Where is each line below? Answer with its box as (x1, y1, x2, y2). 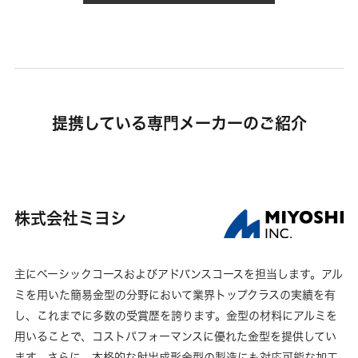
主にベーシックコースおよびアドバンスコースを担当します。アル (14, 266, 343, 280)
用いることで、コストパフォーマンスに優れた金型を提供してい (14, 328, 336, 343)
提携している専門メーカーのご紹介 (51, 112, 307, 133)
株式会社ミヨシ (14, 207, 126, 229)
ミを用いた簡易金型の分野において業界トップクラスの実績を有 (14, 287, 336, 301)
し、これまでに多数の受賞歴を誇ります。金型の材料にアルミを (14, 308, 337, 322)
